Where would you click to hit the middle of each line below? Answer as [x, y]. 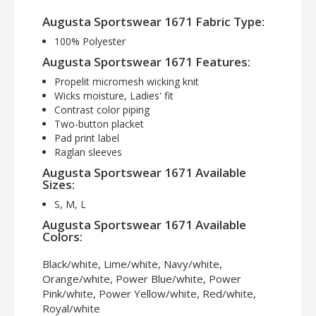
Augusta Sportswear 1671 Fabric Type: [153, 22]
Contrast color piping [102, 110]
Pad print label [87, 138]
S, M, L [70, 205]
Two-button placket [99, 124]
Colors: [62, 237]
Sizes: [59, 185]
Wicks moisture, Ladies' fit [114, 96]
